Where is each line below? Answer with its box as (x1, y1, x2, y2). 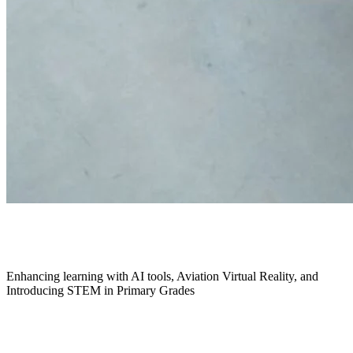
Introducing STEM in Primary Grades (6, 283, 195, 297)
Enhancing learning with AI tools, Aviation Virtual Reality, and (6, 269, 318, 283)
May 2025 (6, 223, 112, 252)
